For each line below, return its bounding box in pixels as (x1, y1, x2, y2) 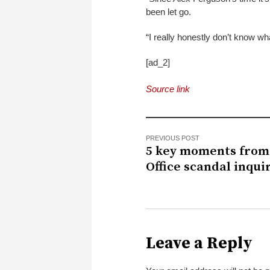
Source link (146, 83, 190, 94)
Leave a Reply (146, 233, 253, 254)
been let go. (146, 6, 191, 17)
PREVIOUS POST (146, 134, 199, 142)
